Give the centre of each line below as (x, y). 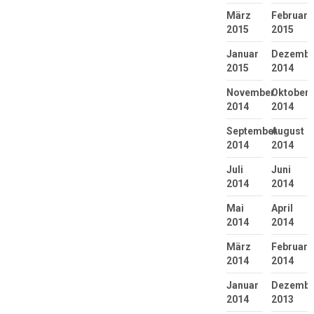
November (250, 93)
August (287, 131)
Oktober (290, 93)
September (252, 131)
